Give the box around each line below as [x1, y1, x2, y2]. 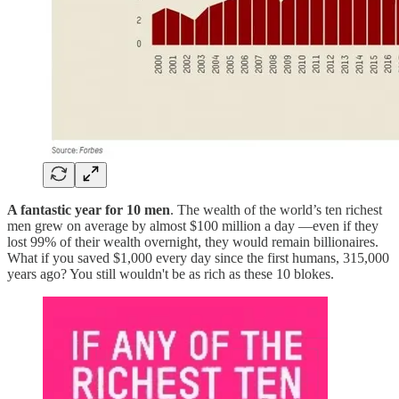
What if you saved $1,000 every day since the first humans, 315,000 [7, 249, 389, 265]
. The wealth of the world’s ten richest [170, 201, 382, 217]
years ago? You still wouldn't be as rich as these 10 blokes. [7, 265, 334, 281]
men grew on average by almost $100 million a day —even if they [7, 217, 379, 233]
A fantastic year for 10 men [7, 201, 170, 217]
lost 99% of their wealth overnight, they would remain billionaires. [7, 233, 379, 249]
